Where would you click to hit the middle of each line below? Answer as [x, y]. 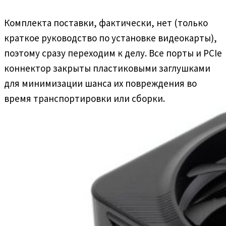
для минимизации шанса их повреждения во [100, 83]
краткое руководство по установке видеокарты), [110, 38]
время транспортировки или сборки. [84, 98]
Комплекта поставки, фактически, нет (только [106, 22]
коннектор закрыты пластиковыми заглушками [107, 68]
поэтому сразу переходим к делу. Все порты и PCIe [113, 53]
